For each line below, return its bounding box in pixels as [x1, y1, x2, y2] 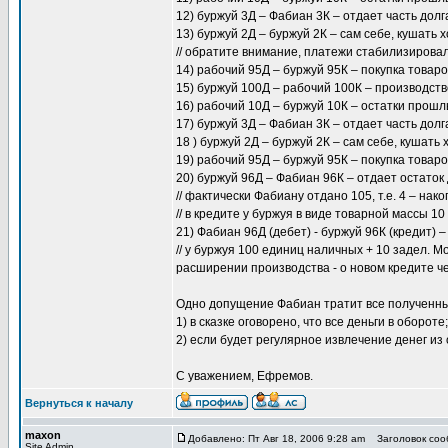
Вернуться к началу [25, 397, 133, 409]
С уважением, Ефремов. [176, 369, 313, 383]
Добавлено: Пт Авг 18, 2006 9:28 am [188, 433, 365, 444]
